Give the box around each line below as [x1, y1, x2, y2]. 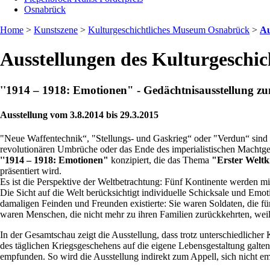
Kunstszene [34, 25, 78, 35]
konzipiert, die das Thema [108, 155, 212, 166]
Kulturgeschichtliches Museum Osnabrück [88, 25, 250, 35]
